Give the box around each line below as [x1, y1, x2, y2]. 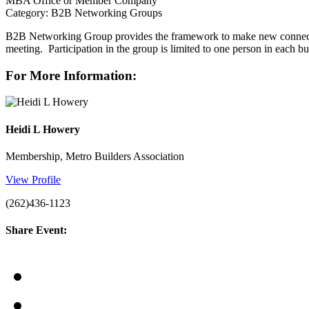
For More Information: [6, 68, 137, 83]
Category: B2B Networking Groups [6, 6, 162, 19]
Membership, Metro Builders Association [6, 150, 184, 162]
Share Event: [6, 224, 67, 237]
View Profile [6, 173, 61, 186]
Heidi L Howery [6, 123, 80, 135]
